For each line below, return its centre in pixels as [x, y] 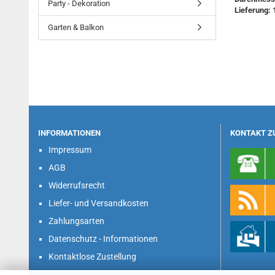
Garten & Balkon [76, 27]
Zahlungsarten [76, 221]
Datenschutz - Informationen [103, 239]
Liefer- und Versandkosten [99, 203]
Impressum [70, 150]
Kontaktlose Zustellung [92, 257]
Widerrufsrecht [77, 185]
